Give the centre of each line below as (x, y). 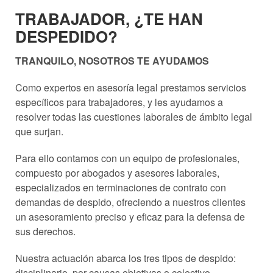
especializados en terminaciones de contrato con (121, 187)
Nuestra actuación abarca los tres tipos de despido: (126, 258)
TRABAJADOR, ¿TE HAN (109, 18)
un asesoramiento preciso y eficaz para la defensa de (130, 216)
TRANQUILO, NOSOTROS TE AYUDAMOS (112, 60)
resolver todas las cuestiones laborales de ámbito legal (134, 116)
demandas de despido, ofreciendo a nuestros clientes (130, 202)
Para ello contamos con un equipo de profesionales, (127, 158)
